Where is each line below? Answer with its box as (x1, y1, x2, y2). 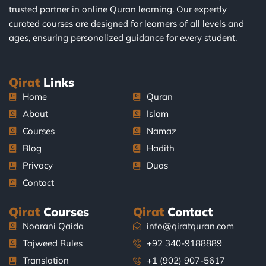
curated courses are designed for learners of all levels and (9, 18, 244, 30)
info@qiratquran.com (146, 220, 234, 232)
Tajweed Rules (22, 237, 83, 249)
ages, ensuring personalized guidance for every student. (9, 32, 237, 44)
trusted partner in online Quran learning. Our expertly (9, 4, 227, 15)
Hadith (146, 142, 175, 154)
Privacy (22, 160, 53, 172)
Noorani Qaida (22, 220, 84, 232)
